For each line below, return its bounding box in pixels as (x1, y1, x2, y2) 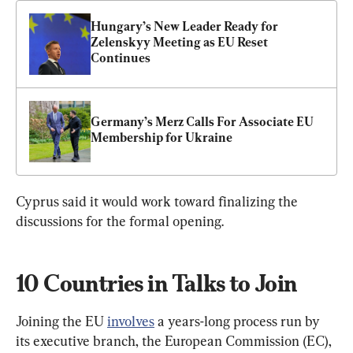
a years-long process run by (154, 312, 323, 329)
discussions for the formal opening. (16, 212, 224, 229)
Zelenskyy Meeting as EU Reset (91, 34, 268, 50)
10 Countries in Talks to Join (16, 269, 298, 297)
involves (107, 312, 154, 329)
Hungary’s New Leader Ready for (91, 18, 278, 34)
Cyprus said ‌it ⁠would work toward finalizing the (16, 192, 90, 210)
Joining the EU (16, 312, 107, 329)
